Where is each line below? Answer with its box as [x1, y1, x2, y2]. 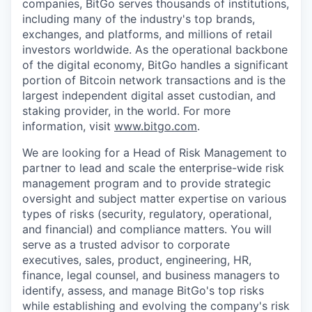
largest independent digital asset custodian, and [22, 88, 276, 102]
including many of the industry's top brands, [22, 12, 255, 26]
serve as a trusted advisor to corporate [22, 237, 230, 251]
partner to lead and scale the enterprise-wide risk [22, 161, 284, 175]
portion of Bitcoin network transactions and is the [22, 73, 286, 87]
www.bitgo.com [114, 119, 197, 133]
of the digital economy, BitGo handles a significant [22, 58, 288, 72]
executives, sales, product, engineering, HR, [22, 253, 251, 267]
